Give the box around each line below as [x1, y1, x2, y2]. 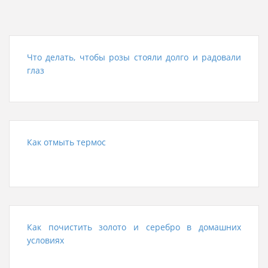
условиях [27, 234, 64, 246]
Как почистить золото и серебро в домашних [27, 221, 241, 233]
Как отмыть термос [27, 136, 106, 148]
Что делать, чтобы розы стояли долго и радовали [27, 51, 241, 63]
